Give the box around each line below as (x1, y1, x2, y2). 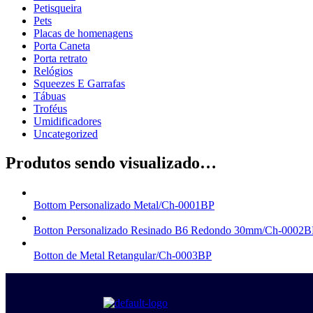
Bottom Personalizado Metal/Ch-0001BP (34, 199, 214, 212)
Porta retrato (34, 52, 87, 64)
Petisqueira (34, 1, 82, 14)
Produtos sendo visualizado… (6, 154, 217, 173)
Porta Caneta (34, 39, 90, 52)
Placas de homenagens (34, 27, 133, 39)
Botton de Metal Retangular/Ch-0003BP (34, 249, 212, 262)
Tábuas (34, 89, 66, 102)
